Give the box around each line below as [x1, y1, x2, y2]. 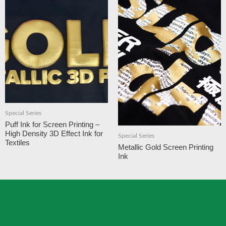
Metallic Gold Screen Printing [118, 143, 213, 151]
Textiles [5, 138, 30, 147]
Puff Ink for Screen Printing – [5, 120, 99, 129]
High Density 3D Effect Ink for [5, 129, 103, 138]
